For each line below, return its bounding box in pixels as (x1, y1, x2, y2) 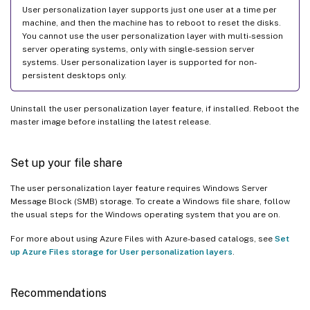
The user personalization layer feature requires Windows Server (10, 183, 268, 193)
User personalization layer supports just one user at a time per (22, 4, 277, 15)
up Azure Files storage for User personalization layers (10, 246, 232, 257)
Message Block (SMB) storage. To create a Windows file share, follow (10, 196, 290, 206)
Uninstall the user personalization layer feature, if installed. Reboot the (10, 103, 299, 113)
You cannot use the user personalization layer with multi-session (22, 30, 283, 41)
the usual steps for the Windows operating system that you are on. (10, 209, 280, 219)
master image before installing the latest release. (10, 116, 211, 127)
